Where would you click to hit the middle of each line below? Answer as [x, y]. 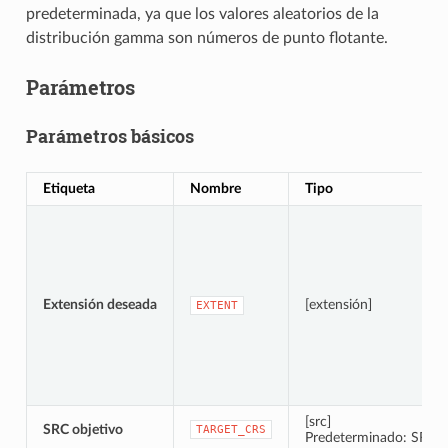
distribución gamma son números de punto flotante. [206, 37]
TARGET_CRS [230, 429]
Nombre [215, 188]
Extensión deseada [99, 304]
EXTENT [216, 305]
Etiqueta [68, 188]
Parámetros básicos [109, 135]
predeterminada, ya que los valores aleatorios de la [202, 13]
